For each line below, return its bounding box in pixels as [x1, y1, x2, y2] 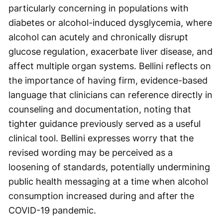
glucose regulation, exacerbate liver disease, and [8, 46, 213, 57]
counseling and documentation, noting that [8, 104, 191, 114]
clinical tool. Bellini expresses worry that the [8, 132, 194, 143]
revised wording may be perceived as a [8, 147, 173, 158]
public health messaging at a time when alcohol [8, 176, 208, 187]
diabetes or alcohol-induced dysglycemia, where [8, 17, 212, 28]
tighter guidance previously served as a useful [8, 118, 201, 129]
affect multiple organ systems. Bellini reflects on [8, 60, 211, 71]
